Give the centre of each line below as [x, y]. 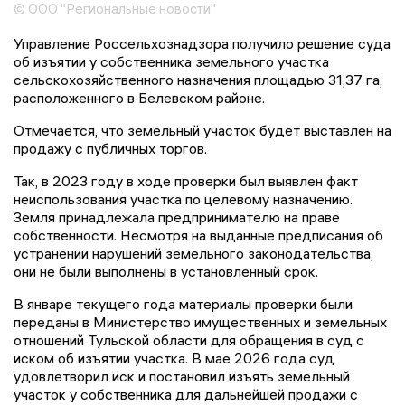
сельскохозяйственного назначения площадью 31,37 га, [198, 80]
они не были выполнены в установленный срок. [166, 272]
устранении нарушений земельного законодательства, [193, 254]
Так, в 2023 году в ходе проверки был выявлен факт [186, 181]
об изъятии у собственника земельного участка [171, 62]
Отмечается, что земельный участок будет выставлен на [202, 131]
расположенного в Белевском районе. [139, 98]
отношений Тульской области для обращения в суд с [189, 340]
